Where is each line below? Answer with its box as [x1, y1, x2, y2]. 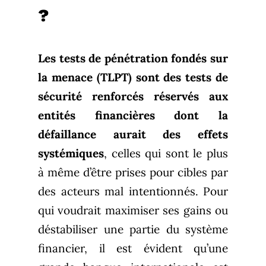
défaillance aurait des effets [38, 127, 228, 142]
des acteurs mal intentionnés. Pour [38, 184, 228, 199]
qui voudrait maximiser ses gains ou [38, 203, 228, 218]
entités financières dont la [38, 108, 228, 123]
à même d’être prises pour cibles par [38, 165, 228, 180]
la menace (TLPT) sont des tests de [38, 70, 228, 85]
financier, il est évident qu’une [38, 241, 228, 256]
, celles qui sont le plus [104, 146, 228, 161]
